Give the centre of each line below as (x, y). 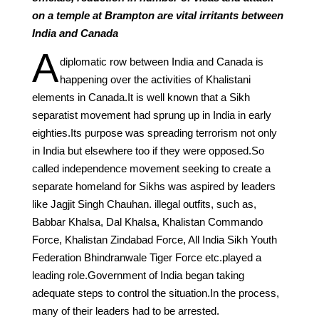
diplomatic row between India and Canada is (161, 61)
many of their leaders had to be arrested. (125, 310)
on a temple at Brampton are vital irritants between (157, 15)
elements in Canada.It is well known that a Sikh (141, 97)
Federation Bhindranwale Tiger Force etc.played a (146, 257)
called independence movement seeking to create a (151, 168)
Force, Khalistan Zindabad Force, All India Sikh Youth (154, 239)
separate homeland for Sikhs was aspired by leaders (153, 186)
